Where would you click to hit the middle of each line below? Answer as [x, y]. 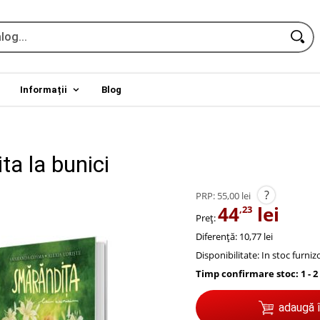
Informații [43, 89]
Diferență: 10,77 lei [234, 237]
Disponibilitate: [227, 255]
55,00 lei [234, 196]
